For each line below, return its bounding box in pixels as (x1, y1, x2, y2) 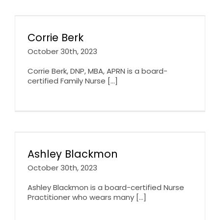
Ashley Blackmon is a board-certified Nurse (27, 182, 184, 192)
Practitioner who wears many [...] (27, 192, 146, 202)
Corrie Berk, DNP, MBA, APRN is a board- (27, 65, 167, 76)
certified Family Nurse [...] (27, 75, 118, 86)
